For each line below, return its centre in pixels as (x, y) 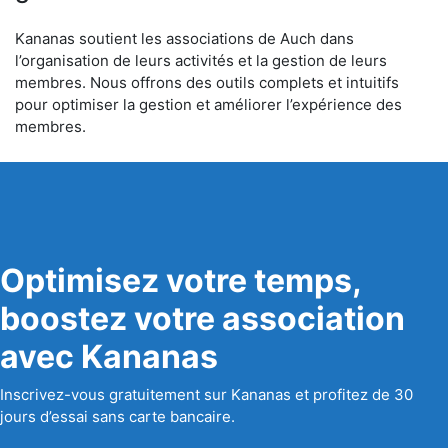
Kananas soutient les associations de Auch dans (184, 38)
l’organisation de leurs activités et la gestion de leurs (201, 60)
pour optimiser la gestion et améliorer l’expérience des (208, 104)
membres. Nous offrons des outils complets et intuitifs (207, 82)
